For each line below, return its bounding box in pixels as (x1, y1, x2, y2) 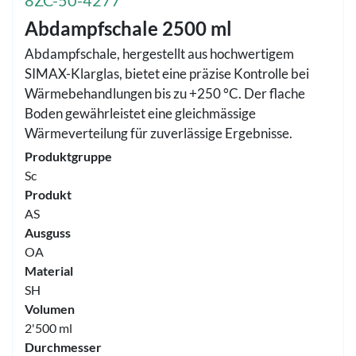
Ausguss (25, 225, 71, 240)
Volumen (25, 301, 75, 316)
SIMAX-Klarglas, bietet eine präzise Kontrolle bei (25, 65, 309, 82)
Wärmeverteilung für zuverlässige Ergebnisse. (25, 125, 292, 141)
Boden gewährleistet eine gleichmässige (25, 105, 256, 122)
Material (25, 263, 73, 278)
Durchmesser (25, 339, 102, 354)
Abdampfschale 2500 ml (25, 17, 232, 40)
